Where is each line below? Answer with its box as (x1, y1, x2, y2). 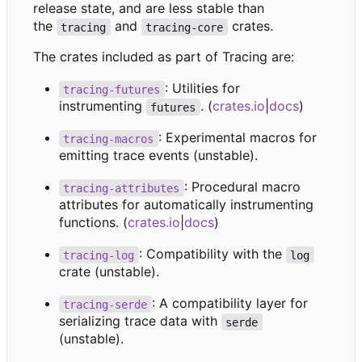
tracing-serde (63, 297, 148, 311)
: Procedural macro (183, 179, 305, 196)
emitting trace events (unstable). (59, 147, 258, 164)
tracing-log (63, 248, 135, 262)
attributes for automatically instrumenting (59, 196, 314, 213)
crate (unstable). (59, 263, 159, 280)
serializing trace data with (59, 313, 221, 330)
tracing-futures (63, 82, 161, 96)
